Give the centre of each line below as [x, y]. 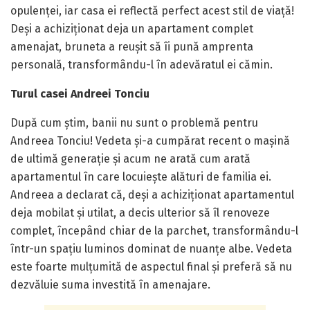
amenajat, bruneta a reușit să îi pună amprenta [132, 46]
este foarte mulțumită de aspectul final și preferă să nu [151, 266]
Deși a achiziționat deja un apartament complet [132, 28]
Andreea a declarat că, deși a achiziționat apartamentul [152, 194]
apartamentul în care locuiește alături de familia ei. [141, 176]
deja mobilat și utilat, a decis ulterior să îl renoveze [140, 212]
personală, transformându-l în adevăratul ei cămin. [142, 64]
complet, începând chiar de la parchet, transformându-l [154, 230]
